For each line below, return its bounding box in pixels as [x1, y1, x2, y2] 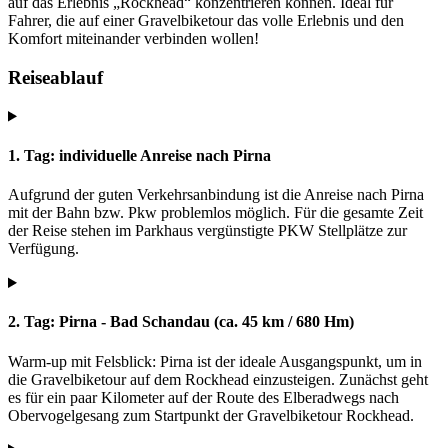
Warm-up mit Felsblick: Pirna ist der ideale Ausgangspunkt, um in [8, 352, 422, 370]
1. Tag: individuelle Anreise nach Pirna [8, 146, 271, 164]
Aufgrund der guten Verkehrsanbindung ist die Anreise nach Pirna [8, 186, 424, 204]
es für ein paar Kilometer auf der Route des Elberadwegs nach [8, 388, 399, 406]
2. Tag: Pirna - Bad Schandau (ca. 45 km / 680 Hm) [8, 313, 354, 331]
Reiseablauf [8, 66, 103, 88]
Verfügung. [8, 240, 79, 258]
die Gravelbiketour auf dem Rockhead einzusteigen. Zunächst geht [8, 370, 428, 388]
